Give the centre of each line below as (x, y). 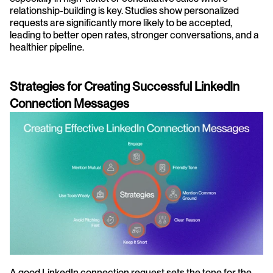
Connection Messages (69, 104)
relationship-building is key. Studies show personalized (124, 11)
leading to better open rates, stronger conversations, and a (134, 35)
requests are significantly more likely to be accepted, (121, 23)
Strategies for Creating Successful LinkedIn (125, 87)
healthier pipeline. (47, 47)
